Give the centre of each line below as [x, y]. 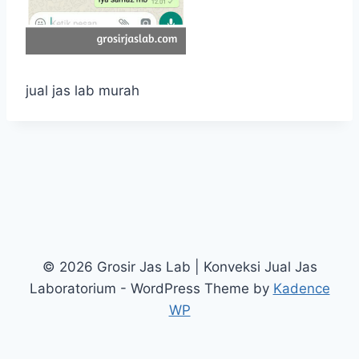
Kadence [301, 288]
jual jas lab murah [83, 91]
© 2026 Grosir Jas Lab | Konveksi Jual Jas [179, 267]
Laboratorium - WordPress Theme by [151, 288]
